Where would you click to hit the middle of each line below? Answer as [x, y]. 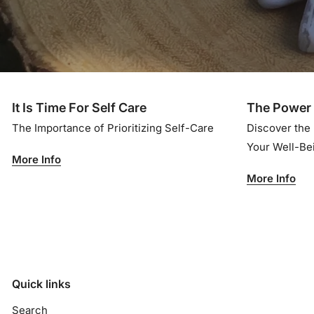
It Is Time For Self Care [79, 108]
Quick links [41, 284]
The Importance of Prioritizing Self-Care [113, 128]
